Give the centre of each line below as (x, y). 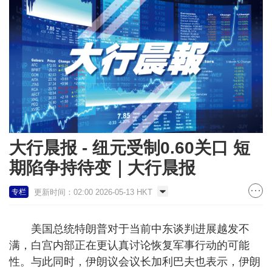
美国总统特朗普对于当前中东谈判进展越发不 (129, 229)
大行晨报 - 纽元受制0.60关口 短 (130, 148)
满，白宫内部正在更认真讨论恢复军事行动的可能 (129, 245)
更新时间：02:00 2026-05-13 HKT (93, 192)
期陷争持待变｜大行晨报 (102, 168)
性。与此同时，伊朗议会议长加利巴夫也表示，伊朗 (135, 261)
